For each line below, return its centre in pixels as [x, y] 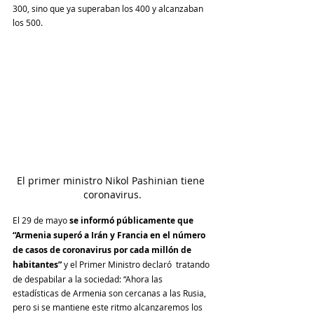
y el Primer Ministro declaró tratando [138, 265]
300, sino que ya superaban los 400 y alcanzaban [109, 8]
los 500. [28, 22]
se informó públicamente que [132, 221]
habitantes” [38, 265]
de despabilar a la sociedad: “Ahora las [89, 279]
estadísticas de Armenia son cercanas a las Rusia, [110, 293]
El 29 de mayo [41, 220]
